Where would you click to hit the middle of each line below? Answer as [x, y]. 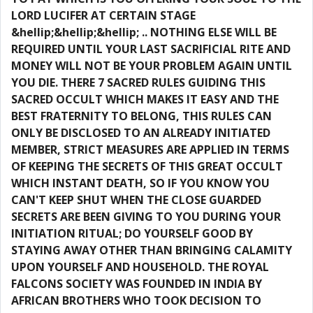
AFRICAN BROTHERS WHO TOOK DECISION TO [136, 300]
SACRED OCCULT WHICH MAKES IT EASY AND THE [145, 99]
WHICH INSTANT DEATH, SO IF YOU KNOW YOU [140, 183]
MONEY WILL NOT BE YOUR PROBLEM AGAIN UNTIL [152, 66]
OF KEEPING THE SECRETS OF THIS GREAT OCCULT [147, 166]
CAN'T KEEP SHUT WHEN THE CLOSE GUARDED [136, 200]
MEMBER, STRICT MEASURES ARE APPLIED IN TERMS [150, 150]
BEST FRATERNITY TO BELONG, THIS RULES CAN [141, 116]
